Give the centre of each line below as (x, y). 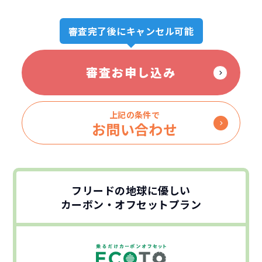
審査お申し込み (131, 73)
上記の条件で (135, 115)
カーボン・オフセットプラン (131, 204)
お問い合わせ (135, 129)
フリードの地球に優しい (131, 190)
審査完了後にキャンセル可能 (131, 31)
